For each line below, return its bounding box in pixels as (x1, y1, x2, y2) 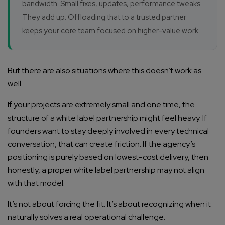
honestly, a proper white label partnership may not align (8, 165, 204, 176)
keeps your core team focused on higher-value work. (22, 26, 200, 36)
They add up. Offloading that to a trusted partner (22, 12, 186, 23)
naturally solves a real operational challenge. (8, 212, 165, 223)
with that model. (8, 178, 65, 189)
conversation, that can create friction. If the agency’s (8, 139, 195, 150)
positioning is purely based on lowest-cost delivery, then (8, 152, 208, 163)
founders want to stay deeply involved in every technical (8, 126, 209, 137)
